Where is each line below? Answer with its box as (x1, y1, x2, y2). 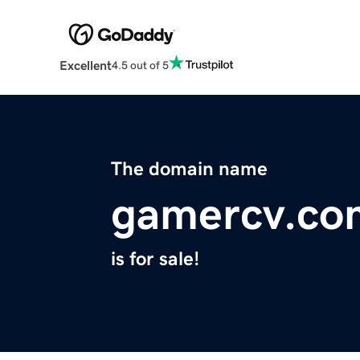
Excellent (59, 59, 112, 72)
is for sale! (111, 249, 199, 269)
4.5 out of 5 (111, 59, 169, 71)
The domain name (111, 159, 268, 179)
